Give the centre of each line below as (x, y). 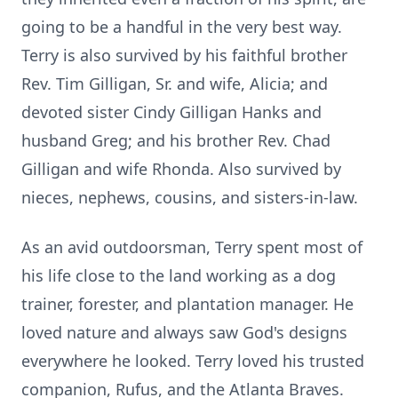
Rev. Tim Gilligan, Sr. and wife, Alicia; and (175, 84)
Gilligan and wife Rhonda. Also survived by (181, 169)
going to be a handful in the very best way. (182, 27)
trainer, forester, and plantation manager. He (187, 304)
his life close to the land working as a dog (179, 275)
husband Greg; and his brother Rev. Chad (176, 140)
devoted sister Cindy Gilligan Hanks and (171, 112)
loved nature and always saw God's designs (184, 332)
